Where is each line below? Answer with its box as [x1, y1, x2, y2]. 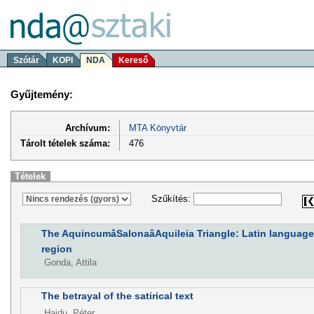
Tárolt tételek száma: [20, 137, 110, 149]
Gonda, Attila [43, 257, 97, 268]
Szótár [13, 55, 39, 65]
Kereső [118, 55, 148, 65]
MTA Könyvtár [128, 122, 186, 133]
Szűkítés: [151, 193, 193, 205]
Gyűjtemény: [11, 88, 73, 100]
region [41, 243, 72, 255]
